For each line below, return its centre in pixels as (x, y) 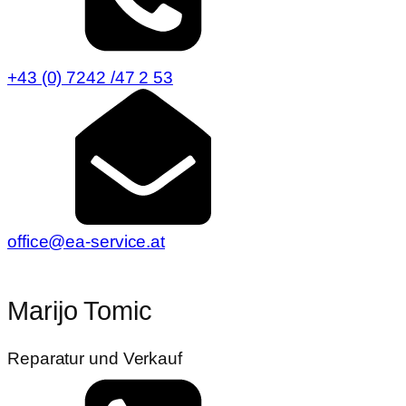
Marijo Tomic (80, 311)
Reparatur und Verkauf (95, 359)
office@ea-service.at (86, 241)
